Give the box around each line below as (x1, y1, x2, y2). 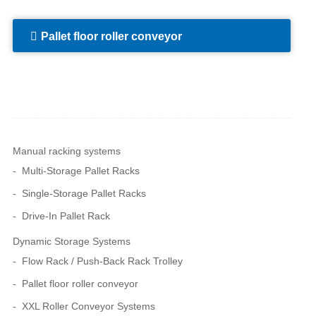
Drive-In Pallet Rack (22, 210, 110, 222)
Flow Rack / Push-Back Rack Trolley (22, 255, 183, 267)
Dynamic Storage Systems (13, 236, 130, 248)
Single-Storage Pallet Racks (22, 188, 146, 200)
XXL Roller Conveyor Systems (22, 300, 155, 312)
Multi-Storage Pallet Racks (22, 165, 140, 177)
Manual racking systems (13, 145, 121, 157)
